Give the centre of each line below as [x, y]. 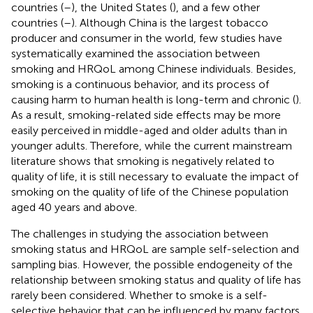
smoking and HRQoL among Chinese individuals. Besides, [154, 68]
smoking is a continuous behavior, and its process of [140, 84]
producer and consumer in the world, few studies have [147, 38]
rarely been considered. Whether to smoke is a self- [139, 295]
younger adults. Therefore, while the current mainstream [152, 145]
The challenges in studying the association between [140, 233]
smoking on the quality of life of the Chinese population [150, 191]
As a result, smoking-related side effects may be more [146, 115]
